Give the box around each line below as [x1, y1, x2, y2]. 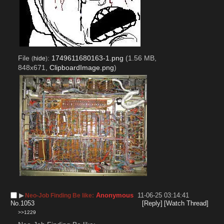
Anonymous [96, 191, 134, 199]
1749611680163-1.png [51, 53, 123, 62]
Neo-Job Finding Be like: [25, 191, 94, 199]
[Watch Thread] [164, 199, 209, 207]
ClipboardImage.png [49, 63, 114, 71]
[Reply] [141, 199, 162, 207]
